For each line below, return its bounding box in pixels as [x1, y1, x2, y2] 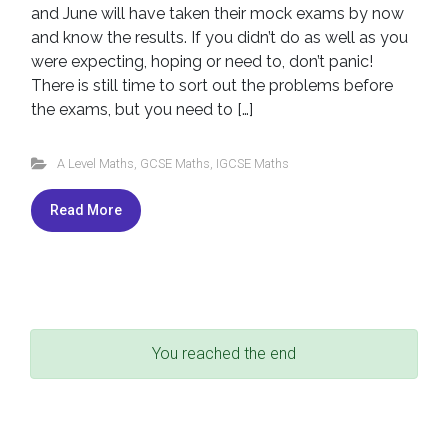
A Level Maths [56, 155, 134, 171]
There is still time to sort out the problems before [31, 75, 393, 95]
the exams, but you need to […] [31, 99, 253, 119]
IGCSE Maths [215, 155, 289, 171]
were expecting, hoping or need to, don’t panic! [31, 51, 373, 71]
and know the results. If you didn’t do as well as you [31, 27, 408, 47]
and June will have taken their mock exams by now [31, 3, 404, 23]
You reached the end [152, 343, 296, 363]
